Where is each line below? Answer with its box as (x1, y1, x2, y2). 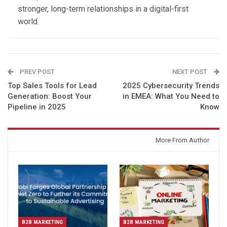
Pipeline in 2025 (8, 102, 66, 111)
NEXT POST (172, 67, 209, 75)
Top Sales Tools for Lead (8, 81, 97, 90)
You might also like (18, 134, 100, 146)
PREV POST (18, 67, 55, 75)
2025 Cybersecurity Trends (123, 81, 219, 90)
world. (18, 16, 39, 26)
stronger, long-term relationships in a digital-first (18, 4, 188, 14)
